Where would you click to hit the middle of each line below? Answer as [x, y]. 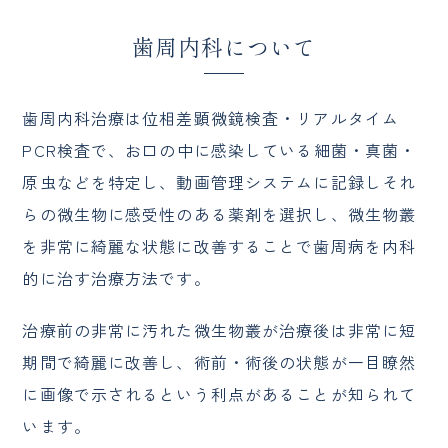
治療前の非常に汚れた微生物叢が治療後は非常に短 [219, 330]
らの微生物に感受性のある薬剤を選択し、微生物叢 [219, 214]
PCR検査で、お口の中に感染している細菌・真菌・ [219, 150]
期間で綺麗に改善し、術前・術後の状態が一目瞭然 [219, 362]
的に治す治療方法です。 [116, 278]
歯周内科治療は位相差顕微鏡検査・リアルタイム [211, 118]
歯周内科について [224, 46]
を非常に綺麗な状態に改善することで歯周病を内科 [219, 246]
